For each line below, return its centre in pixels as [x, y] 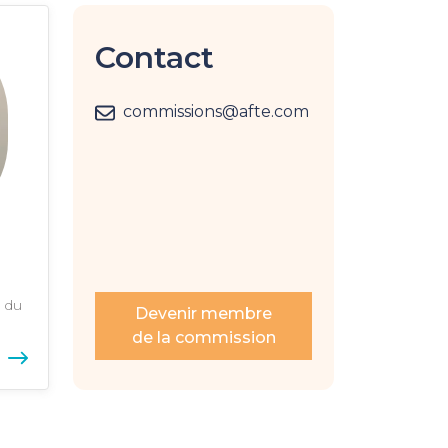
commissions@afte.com [216, 111]
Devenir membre [203, 314]
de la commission [203, 338]
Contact [154, 57]
